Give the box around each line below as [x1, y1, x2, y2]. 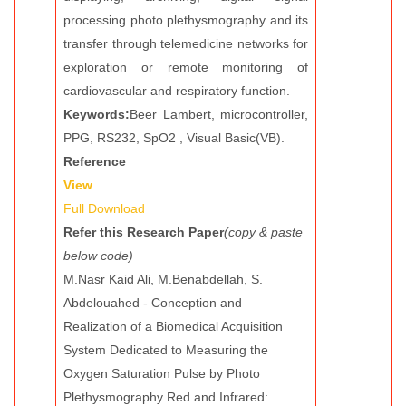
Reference [63, 154, 126, 169]
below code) [63, 248, 133, 263]
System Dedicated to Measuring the [63, 343, 268, 357]
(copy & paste [224, 225, 303, 239]
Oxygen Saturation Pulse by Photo [63, 366, 260, 381]
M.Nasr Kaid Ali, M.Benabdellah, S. [63, 272, 263, 286]
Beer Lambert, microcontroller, [130, 107, 308, 121]
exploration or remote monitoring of [63, 60, 308, 74]
